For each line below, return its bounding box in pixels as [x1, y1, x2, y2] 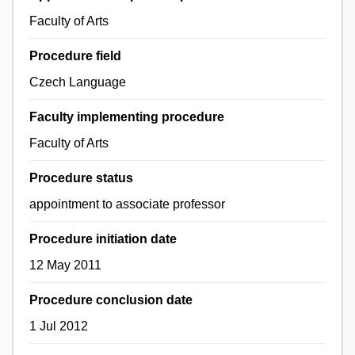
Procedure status [29, 171, 133, 185]
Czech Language [29, 75, 126, 90]
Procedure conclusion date [29, 293, 193, 307]
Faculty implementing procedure [29, 110, 224, 124]
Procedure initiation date [29, 232, 177, 246]
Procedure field [29, 49, 121, 63]
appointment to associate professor [29, 197, 225, 212]
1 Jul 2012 [29, 319, 88, 334]
